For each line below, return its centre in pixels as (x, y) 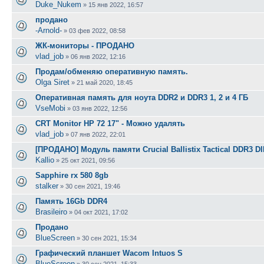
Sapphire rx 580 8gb (72, 175)
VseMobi (50, 108)
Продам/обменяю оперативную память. (112, 71)
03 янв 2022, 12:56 (100, 108)
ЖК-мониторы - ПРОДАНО (85, 45)
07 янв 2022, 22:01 (98, 134)
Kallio (45, 160)
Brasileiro (51, 212)
